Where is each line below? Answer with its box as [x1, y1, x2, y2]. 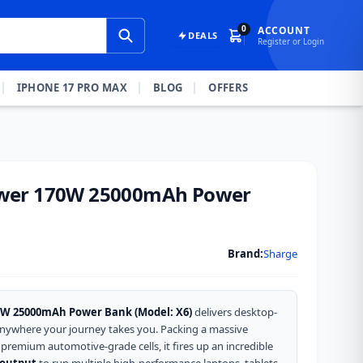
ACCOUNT [258, 23, 310, 37]
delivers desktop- [192, 305, 277, 319]
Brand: [228, 246, 263, 261]
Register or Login [258, 35, 324, 47]
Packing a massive [160, 322, 248, 336]
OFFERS [208, 80, 249, 95]
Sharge [263, 246, 297, 261]
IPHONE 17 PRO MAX [16, 80, 128, 95]
